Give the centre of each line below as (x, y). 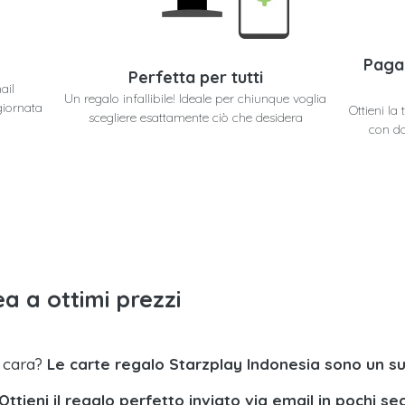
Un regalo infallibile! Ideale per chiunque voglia (196, 98)
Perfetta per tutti (195, 77)
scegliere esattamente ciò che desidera (195, 117)
